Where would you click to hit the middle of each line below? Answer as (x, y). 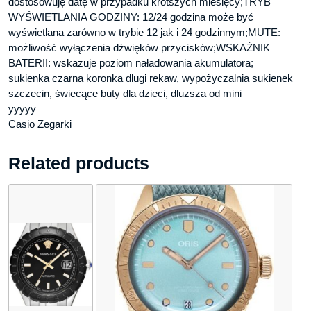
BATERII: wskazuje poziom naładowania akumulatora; (131, 63)
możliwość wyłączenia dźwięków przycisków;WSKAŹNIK (139, 48)
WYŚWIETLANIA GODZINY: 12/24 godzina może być (131, 17)
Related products (79, 163)
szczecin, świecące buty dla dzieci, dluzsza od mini (125, 94)
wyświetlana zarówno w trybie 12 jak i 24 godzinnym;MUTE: (144, 33)
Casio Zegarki (40, 124)
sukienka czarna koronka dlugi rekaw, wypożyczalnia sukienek (151, 78)
